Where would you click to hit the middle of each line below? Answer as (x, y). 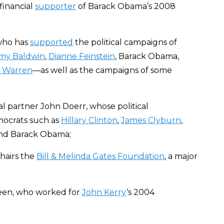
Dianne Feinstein (82, 56)
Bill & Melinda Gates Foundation (100, 156)
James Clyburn (151, 120)
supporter (55, 6)
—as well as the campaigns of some (102, 70)
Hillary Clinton (89, 120)
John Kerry (104, 192)
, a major (181, 156)
